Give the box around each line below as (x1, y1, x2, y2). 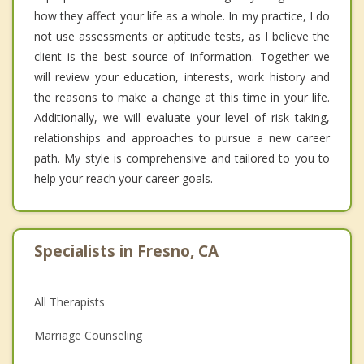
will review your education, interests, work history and (34, 68, 330, 84)
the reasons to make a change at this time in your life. (34, 89, 330, 105)
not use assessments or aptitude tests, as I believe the (34, 28, 330, 44)
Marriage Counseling (34, 327, 142, 343)
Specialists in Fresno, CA (34, 240, 219, 262)
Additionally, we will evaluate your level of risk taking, (34, 109, 330, 125)
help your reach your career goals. (34, 170, 213, 186)
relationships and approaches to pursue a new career (34, 129, 330, 145)
